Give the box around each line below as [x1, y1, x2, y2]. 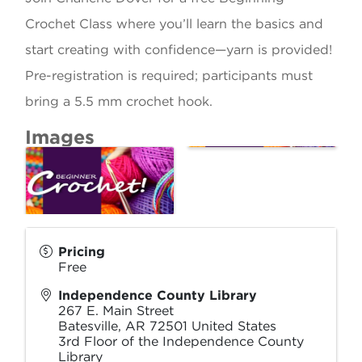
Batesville [58, 318, 118, 335]
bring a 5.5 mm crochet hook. [25, 94, 213, 109]
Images [25, 125, 95, 149]
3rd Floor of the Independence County [58, 334, 304, 350]
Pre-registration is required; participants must [25, 68, 313, 83]
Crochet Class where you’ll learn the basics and [25, 16, 323, 32]
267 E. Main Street [58, 303, 174, 319]
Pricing [58, 244, 105, 260]
